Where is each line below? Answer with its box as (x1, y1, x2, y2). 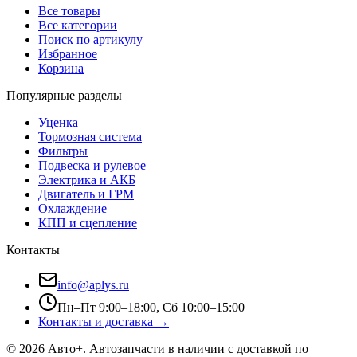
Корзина (38, 61, 84, 76)
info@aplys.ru (57, 278, 129, 292)
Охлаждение (38, 202, 107, 216)
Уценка (38, 116, 78, 130)
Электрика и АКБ (38, 173, 135, 187)
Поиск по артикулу (38, 33, 143, 47)
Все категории (38, 18, 117, 33)
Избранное (38, 47, 97, 61)
